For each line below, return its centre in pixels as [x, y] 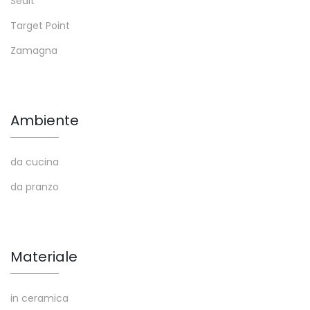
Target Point [40, 25]
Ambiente [45, 120]
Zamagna [34, 50]
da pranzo [35, 186]
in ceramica [39, 298]
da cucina [35, 162]
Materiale [44, 256]
